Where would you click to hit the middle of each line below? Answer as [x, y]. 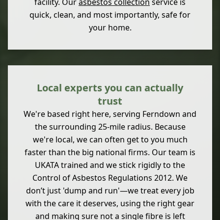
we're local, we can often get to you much [110, 139]
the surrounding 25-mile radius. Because [110, 127]
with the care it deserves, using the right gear [110, 203]
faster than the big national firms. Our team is [110, 152]
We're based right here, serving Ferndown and [110, 114]
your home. [110, 27]
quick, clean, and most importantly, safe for [110, 15]
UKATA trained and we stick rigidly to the [110, 165]
